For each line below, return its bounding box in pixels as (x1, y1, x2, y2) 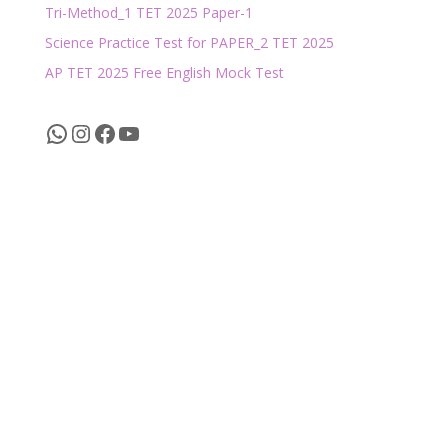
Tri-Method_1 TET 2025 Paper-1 (44, 3, 253, 22)
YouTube (115, 115, 216, 149)
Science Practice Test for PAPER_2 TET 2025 (44, 33, 334, 52)
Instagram (67, 115, 182, 149)
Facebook (91, 115, 196, 149)
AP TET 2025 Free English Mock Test (44, 63, 284, 82)
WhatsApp (43, 115, 158, 149)
